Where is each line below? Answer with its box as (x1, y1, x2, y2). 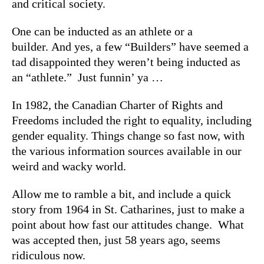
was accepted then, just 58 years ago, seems (12, 233, 220, 246)
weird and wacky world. (12, 159, 126, 173)
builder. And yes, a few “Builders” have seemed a (12, 39, 249, 53)
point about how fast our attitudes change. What (12, 217, 244, 231)
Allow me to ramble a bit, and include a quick (12, 187, 231, 200)
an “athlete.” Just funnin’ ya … (12, 70, 163, 84)
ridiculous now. (12, 248, 91, 262)
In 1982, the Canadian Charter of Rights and (12, 98, 223, 111)
